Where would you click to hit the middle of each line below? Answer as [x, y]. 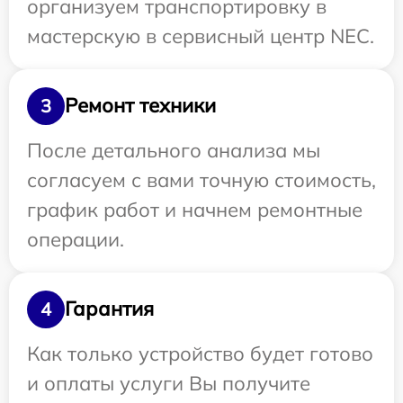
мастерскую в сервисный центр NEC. [201, 36]
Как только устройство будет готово [200, 353]
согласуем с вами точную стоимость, [201, 179]
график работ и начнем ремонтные [195, 209]
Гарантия [109, 309]
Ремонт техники [140, 105]
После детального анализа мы [174, 150]
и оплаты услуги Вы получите [169, 383]
